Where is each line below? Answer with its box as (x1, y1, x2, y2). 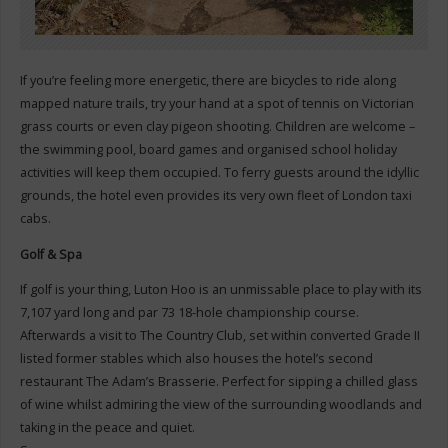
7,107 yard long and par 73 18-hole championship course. (19, 304, 362, 322)
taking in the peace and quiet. (19, 419, 195, 437)
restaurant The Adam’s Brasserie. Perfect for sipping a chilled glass (19, 373, 418, 391)
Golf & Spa (19, 245, 82, 263)
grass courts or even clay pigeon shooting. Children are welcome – (19, 118, 415, 136)
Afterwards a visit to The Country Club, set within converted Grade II (19, 327, 420, 345)
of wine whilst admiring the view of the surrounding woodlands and (19, 396, 422, 414)
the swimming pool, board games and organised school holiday (19, 141, 397, 159)
